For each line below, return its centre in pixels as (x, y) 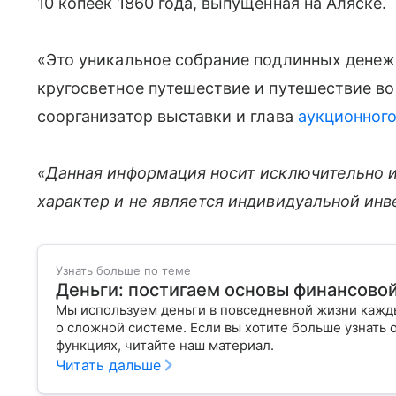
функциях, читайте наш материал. (165, 345)
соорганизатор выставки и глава (168, 116)
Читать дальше (108, 365)
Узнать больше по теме (123, 270)
